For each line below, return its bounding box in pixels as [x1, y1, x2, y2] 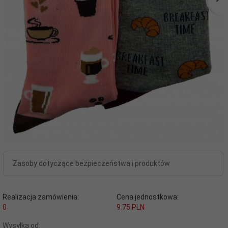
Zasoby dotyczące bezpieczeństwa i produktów [13, 159, 170, 167]
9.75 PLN [116, 203, 145, 211]
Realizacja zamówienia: [3, 193, 79, 201]
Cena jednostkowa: [116, 193, 179, 201]
